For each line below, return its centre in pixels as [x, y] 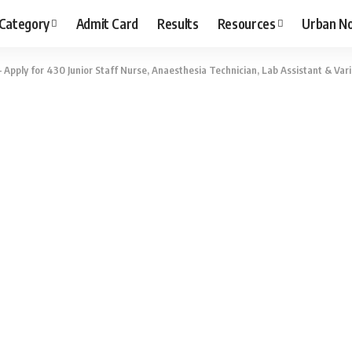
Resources [246, 23]
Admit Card [107, 23]
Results [178, 23]
